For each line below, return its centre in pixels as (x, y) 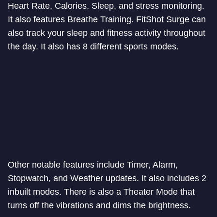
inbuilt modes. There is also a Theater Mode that (101, 192)
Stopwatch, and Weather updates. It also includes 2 (107, 178)
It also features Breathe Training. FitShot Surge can (107, 19)
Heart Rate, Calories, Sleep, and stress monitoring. (106, 6)
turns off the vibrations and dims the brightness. (99, 205)
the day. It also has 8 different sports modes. (93, 46)
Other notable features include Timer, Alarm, (93, 165)
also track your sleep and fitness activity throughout (107, 33)
